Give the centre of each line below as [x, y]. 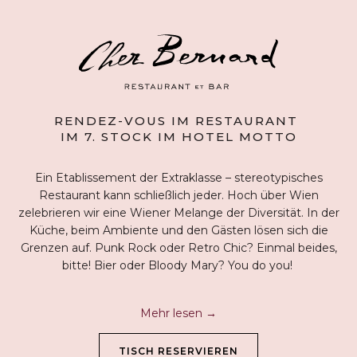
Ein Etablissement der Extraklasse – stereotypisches [178, 177]
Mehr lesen [173, 313]
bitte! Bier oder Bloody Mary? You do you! [178, 265]
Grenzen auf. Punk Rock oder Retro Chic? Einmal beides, [178, 247]
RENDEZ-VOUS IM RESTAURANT [178, 120]
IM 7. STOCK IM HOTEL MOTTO [178, 136]
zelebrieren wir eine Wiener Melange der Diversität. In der [178, 212]
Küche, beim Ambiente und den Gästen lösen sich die [178, 230]
